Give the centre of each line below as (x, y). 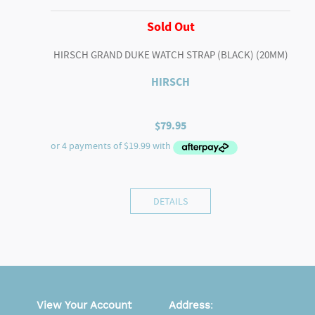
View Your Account (84, 305)
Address (189, 305)
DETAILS (171, 201)
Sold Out (171, 26)
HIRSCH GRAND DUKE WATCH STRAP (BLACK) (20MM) (171, 55)
